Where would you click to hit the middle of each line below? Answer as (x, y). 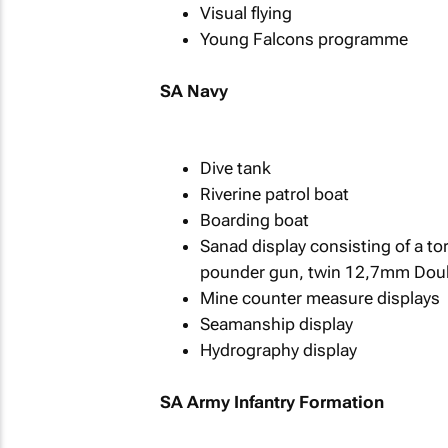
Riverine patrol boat (274, 194)
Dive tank (235, 168)
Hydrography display (278, 350)
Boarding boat (254, 220)
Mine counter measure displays (319, 298)
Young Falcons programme (303, 39)
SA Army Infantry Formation (271, 401)
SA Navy (193, 90)
